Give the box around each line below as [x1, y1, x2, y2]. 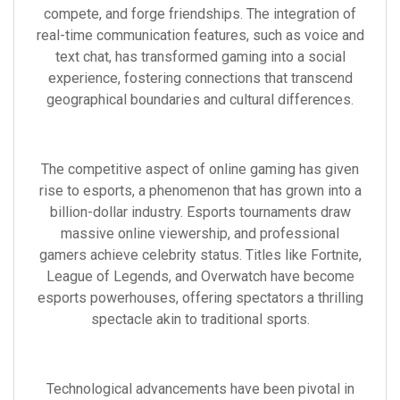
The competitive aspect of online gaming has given [41, 161, 359, 178]
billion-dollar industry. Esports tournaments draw [49, 204, 351, 221]
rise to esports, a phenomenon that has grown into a [38, 182, 362, 199]
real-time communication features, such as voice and [36, 27, 364, 44]
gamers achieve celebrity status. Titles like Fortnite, [38, 246, 362, 263]
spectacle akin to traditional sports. [90, 311, 310, 328]
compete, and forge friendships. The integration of [44, 5, 356, 22]
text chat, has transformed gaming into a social [54, 48, 346, 65]
